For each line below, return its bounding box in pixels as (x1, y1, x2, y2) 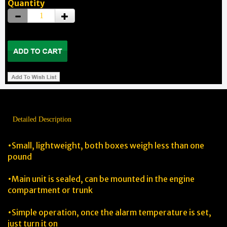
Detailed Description (13, 116, 71, 123)
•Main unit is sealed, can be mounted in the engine (8, 174, 195, 184)
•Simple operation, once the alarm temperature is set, (8, 207, 211, 217)
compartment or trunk (8, 185, 93, 195)
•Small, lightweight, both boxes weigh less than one (8, 140, 204, 150)
